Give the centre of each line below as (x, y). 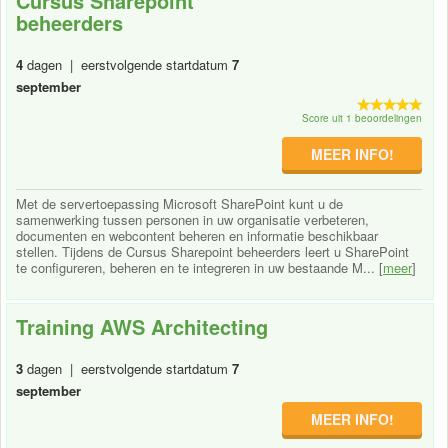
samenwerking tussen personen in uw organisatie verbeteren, (192, 219)
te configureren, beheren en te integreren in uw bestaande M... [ (199, 267)
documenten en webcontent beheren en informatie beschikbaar (197, 235)
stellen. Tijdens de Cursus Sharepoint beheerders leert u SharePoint (212, 251)
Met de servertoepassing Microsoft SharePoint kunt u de (179, 203)
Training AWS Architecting (142, 326)
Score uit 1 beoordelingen (362, 117)
